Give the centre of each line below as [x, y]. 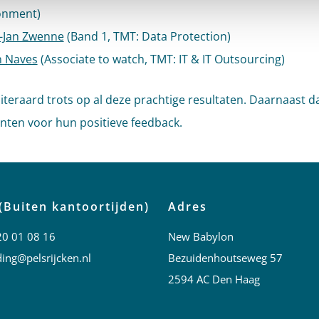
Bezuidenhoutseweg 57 [225, 258]
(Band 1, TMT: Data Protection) [147, 36]
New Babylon [200, 236]
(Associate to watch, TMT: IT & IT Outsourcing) [161, 59]
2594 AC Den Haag [214, 279]
